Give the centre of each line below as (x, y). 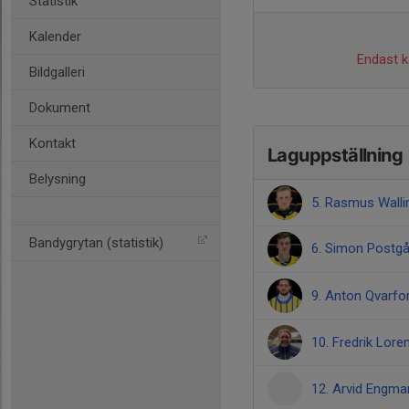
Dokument (60, 108)
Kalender (55, 37)
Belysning (58, 179)
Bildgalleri (57, 72)
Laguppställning (335, 155)
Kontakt (52, 143)
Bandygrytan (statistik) (96, 243)
